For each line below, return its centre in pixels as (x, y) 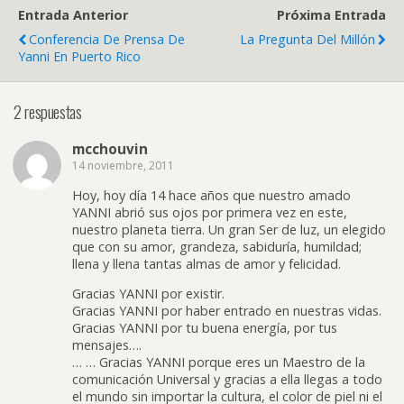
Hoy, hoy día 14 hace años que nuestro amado (211, 195)
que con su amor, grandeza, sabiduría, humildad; (217, 246)
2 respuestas (48, 111)
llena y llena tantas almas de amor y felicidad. (207, 263)
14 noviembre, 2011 (123, 166)
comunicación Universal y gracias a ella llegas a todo (227, 380)
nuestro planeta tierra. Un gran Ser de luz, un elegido (229, 229)
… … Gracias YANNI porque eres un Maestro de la (219, 363)
